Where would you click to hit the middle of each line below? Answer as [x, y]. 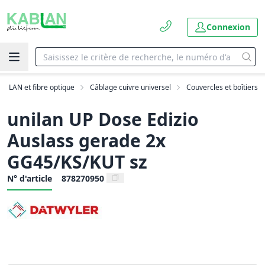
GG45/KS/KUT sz [77, 162]
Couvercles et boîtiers [222, 87]
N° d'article [30, 178]
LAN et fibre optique [42, 87]
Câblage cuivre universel [130, 87]
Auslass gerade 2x [86, 140]
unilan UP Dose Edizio [103, 119]
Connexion [228, 27]
